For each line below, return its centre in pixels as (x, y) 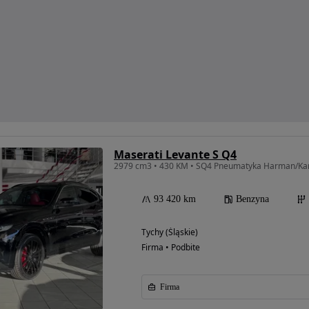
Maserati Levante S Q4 (175, 154)
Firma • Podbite (171, 247)
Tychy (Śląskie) (170, 232)
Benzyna (252, 199)
